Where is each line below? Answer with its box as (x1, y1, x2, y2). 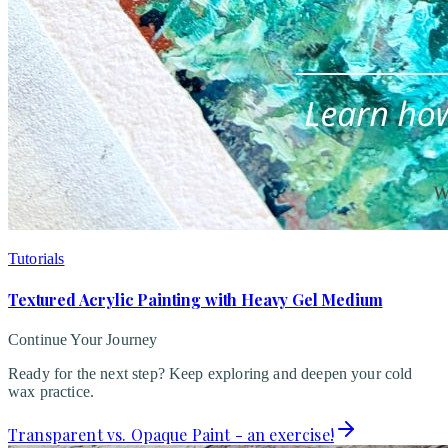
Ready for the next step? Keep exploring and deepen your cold (8, 365, 413, 383)
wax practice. (8, 383, 95, 401)
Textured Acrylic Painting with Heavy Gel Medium (8, 289, 383, 311)
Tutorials (8, 249, 65, 267)
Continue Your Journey (8, 331, 158, 349)
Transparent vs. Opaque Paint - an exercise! (8, 424, 334, 446)
